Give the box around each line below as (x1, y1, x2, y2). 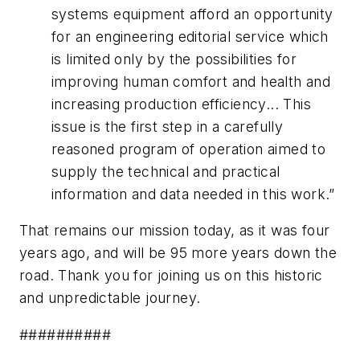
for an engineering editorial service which (51, 27, 329, 45)
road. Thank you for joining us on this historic (19, 267, 323, 284)
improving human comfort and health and (51, 72, 331, 90)
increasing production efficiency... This (51, 95, 311, 112)
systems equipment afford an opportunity (51, 5, 333, 22)
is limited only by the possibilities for (51, 50, 297, 67)
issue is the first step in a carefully (51, 117, 284, 135)
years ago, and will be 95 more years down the (19, 244, 337, 262)
